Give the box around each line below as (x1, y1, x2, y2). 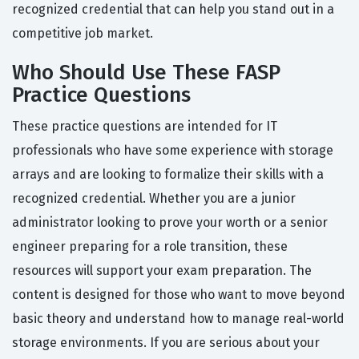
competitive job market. (12, 26, 153, 42)
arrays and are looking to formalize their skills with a (12, 167, 324, 183)
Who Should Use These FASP (12, 60, 280, 86)
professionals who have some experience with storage (12, 143, 333, 159)
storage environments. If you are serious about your (12, 335, 320, 351)
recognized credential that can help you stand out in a (12, 2, 334, 18)
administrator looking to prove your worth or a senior (12, 215, 328, 231)
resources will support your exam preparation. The (12, 263, 312, 279)
